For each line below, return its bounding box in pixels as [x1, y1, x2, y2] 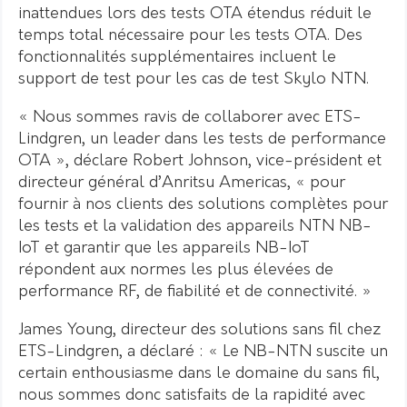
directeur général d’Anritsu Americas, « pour [18, 174, 345, 192]
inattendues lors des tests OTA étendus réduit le [18, 5, 372, 23]
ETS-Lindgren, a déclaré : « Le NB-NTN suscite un [18, 342, 388, 361]
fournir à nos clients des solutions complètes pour [18, 195, 388, 213]
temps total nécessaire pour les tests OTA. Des [18, 26, 362, 45]
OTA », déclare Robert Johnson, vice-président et [18, 152, 382, 170]
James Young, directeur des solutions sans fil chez [18, 321, 381, 339]
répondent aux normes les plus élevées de [18, 261, 333, 279]
